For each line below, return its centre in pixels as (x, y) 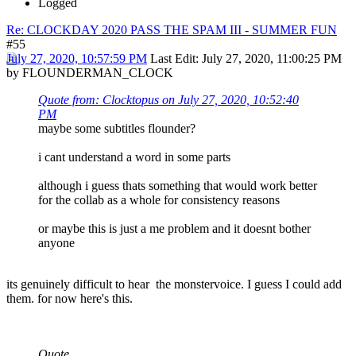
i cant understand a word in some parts (134, 157)
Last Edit (173, 58)
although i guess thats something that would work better (178, 186)
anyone (56, 243)
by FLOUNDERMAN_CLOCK (90, 73)
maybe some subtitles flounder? (117, 128)
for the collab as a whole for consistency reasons (159, 200)
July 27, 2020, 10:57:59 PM (77, 58)
